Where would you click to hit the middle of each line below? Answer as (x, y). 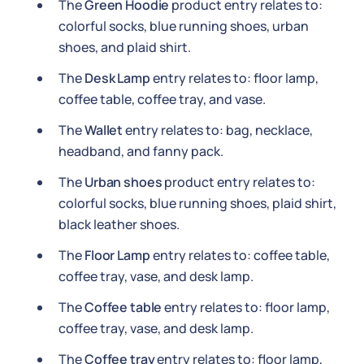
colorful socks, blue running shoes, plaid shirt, (197, 203)
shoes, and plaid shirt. (125, 47)
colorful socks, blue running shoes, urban (184, 26)
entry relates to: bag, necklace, (218, 130)
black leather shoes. (119, 224)
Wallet (104, 130)
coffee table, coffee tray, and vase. (162, 99)
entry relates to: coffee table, (240, 255)
